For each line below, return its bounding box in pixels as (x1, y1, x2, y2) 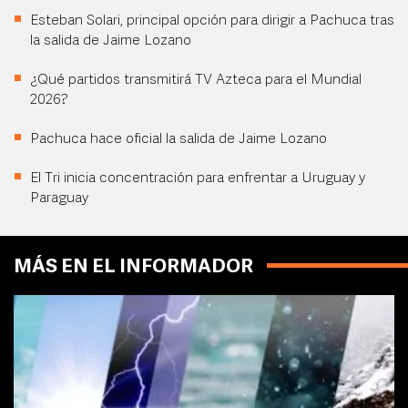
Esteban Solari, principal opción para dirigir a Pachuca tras (30, 14, 394, 28)
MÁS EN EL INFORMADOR (14, 258, 253, 277)
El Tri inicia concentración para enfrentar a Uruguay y (30, 171, 365, 186)
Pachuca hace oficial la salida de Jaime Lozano (30, 132, 327, 147)
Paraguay (30, 191, 88, 206)
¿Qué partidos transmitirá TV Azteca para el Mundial (30, 73, 362, 87)
